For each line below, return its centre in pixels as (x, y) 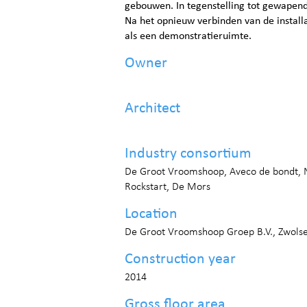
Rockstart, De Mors (168, 187)
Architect (152, 109)
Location (151, 214)
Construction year (180, 259)
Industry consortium (188, 154)
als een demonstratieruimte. (188, 36)
